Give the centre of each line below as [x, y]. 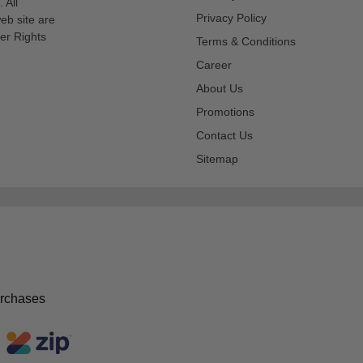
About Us [220, 88]
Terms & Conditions [246, 41]
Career [214, 64]
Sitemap [217, 158]
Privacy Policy [231, 17]
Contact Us [224, 135]
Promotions [225, 111]
